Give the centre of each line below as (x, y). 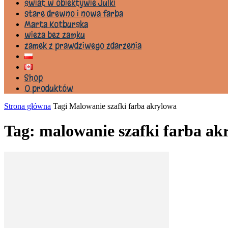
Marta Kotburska (56, 24)
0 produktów (49, 88)
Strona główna (27, 106)
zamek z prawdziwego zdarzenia (83, 46)
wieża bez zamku (55, 35)
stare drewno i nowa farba (74, 13)
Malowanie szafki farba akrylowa (123, 106)
